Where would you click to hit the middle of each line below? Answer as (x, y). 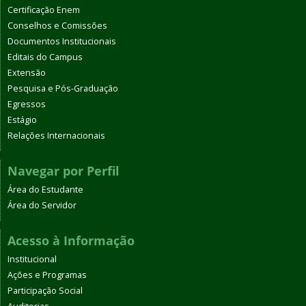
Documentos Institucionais (62, 41)
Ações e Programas (47, 275)
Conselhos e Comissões (57, 25)
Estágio (22, 120)
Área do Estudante (45, 189)
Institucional (32, 259)
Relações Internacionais (56, 135)
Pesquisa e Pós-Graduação (63, 88)
